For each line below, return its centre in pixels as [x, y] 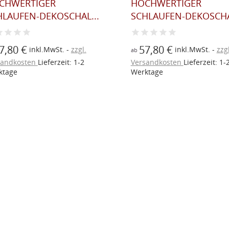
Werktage [147, 72]
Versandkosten [157, 62]
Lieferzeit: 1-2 [61, 62]
